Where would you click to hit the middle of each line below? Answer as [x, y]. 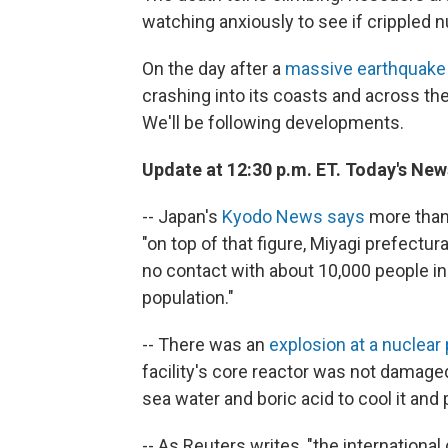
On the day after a [213, 68]
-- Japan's [182, 216]
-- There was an [205, 344]
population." [188, 297]
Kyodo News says [293, 216]
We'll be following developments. [273, 122]
